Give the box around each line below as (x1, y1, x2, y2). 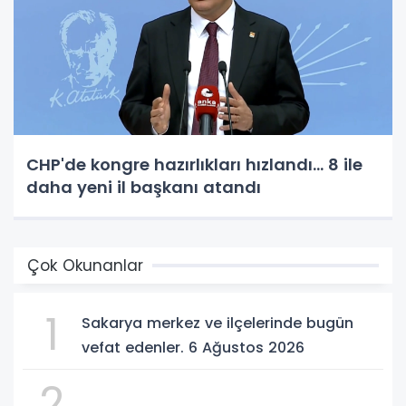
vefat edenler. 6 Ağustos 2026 (82, 336, 304, 358)
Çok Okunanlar (27, 254, 143, 276)
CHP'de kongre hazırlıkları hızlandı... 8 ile (26, 152, 362, 176)
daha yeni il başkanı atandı (26, 175, 261, 198)
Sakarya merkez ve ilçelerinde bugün (82, 312, 353, 333)
